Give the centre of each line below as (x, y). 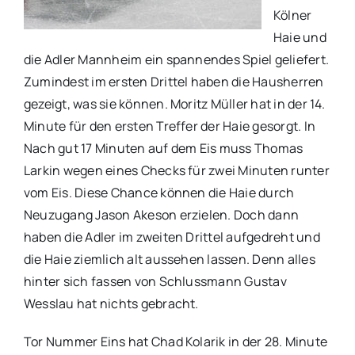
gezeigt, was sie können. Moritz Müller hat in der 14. (174, 104)
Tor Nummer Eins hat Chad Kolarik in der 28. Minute (175, 342)
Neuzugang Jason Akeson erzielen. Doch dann (161, 215)
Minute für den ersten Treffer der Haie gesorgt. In (169, 126)
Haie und (300, 38)
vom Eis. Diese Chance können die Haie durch (159, 193)
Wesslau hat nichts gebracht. (111, 304)
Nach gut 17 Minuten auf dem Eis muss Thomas (163, 149)
